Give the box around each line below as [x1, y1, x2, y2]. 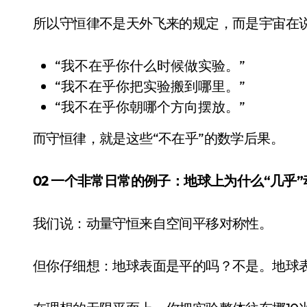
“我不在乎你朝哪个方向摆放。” [55, 98, 245, 115]
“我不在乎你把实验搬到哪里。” [55, 77, 245, 95]
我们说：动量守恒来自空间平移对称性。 [33, 214, 273, 232]
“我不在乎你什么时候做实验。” [55, 57, 245, 74]
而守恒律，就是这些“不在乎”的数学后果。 [33, 130, 284, 147]
